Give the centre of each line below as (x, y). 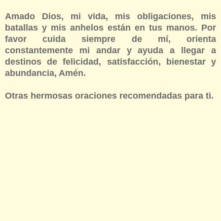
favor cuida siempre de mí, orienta (110, 39)
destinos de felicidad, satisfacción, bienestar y (110, 62)
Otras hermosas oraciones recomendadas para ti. (109, 96)
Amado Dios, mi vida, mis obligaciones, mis (110, 17)
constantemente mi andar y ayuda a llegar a (110, 51)
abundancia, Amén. (45, 73)
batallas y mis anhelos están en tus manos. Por (110, 28)
